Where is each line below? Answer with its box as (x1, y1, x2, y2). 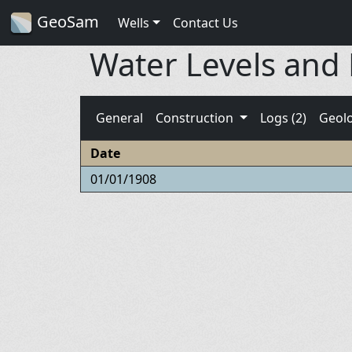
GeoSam (33, 11, 99, 32)
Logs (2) (259, 108, 306, 126)
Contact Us (172, 13, 238, 31)
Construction (156, 108, 236, 126)
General (96, 108, 143, 126)
